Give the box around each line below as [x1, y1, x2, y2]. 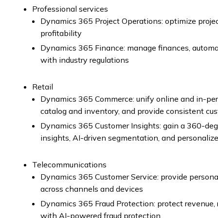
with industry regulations [40, 55, 129, 65]
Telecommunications [32, 160, 107, 169]
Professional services [32, 4, 108, 14]
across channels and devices [40, 184, 143, 194]
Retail [32, 82, 53, 91]
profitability [40, 28, 82, 38]
